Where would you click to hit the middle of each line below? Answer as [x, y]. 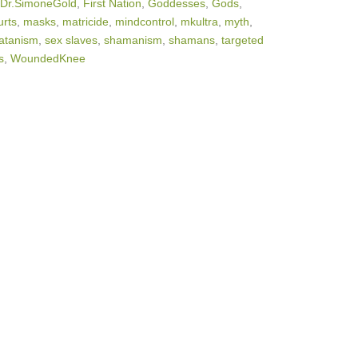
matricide [86, 22]
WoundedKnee [48, 58]
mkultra [199, 22]
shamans [192, 40]
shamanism [133, 40]
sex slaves [71, 40]
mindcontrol [145, 22]
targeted [243, 40]
